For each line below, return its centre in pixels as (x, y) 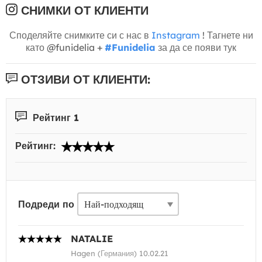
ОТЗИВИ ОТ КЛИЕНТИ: (84, 79)
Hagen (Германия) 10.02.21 (120, 254)
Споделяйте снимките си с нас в (80, 35)
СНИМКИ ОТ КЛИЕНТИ (83, 10)
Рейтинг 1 (54, 117)
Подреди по (46, 204)
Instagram (175, 35)
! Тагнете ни (226, 35)
